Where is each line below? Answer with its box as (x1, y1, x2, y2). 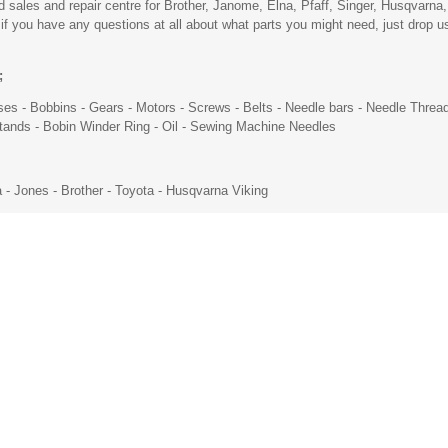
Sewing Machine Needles (190, 118, 336, 134)
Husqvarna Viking (166, 182, 268, 198)
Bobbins (30, 99, 77, 115)
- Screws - (176, 99, 243, 115)
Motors (136, 99, 176, 115)
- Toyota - (103, 182, 166, 198)
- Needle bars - (273, 99, 366, 115)
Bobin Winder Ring (43, 118, 150, 134)
